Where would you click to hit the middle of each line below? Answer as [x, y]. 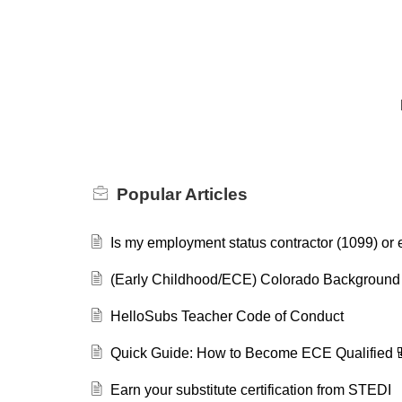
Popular [151, 194]
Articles [216, 194]
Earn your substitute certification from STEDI [250, 389]
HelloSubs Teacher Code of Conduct [227, 316]
